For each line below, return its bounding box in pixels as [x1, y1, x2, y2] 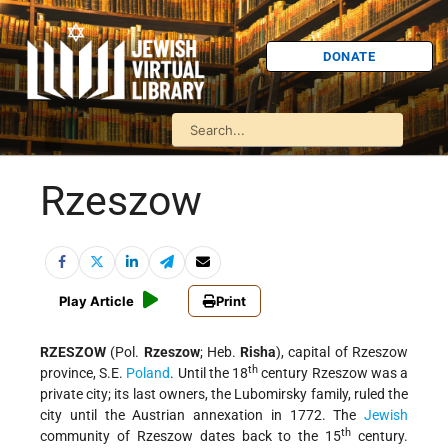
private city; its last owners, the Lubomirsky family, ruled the [40, 386, 408, 403]
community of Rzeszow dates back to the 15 [40, 428, 342, 445]
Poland [126, 365, 171, 382]
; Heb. [199, 344, 241, 361]
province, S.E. [40, 365, 127, 382]
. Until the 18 [170, 365, 249, 382]
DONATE [323, 48, 376, 64]
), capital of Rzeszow [276, 344, 409, 361]
